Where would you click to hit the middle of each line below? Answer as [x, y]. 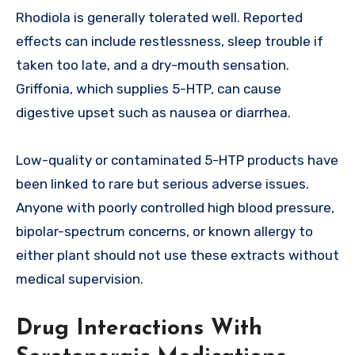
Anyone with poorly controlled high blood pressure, [175, 208]
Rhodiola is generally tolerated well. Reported [159, 18]
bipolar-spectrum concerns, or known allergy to [164, 232]
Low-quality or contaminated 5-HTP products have [177, 160]
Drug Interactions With [139, 329]
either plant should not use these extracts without [177, 256]
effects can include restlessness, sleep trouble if [170, 42]
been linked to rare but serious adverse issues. [162, 184]
